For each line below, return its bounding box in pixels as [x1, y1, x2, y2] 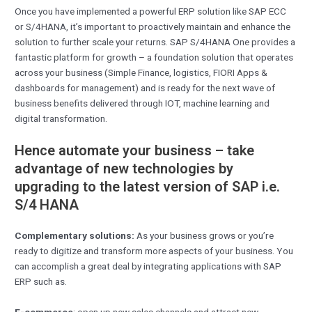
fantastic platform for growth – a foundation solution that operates [15, 51, 294, 63]
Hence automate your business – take [15, 141, 255, 159]
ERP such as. [15, 275, 68, 287]
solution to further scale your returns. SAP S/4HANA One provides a [15, 36, 296, 47]
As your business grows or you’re [134, 229, 274, 241]
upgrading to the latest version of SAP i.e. [15, 178, 281, 195]
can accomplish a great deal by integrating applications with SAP [15, 260, 282, 272]
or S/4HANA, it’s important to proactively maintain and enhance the [15, 20, 291, 32]
